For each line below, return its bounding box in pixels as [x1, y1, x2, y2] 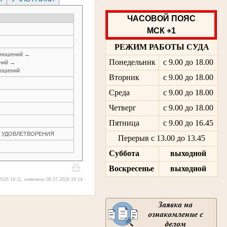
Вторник [108, 73, 139, 82]
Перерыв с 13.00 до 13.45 [118, 134, 205, 143]
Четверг [108, 103, 136, 112]
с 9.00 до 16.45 [163, 119, 213, 128]
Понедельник [108, 58, 156, 67]
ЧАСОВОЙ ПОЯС [127, 14, 196, 23]
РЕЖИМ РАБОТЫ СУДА [114, 43, 209, 52]
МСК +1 [146, 26, 176, 35]
